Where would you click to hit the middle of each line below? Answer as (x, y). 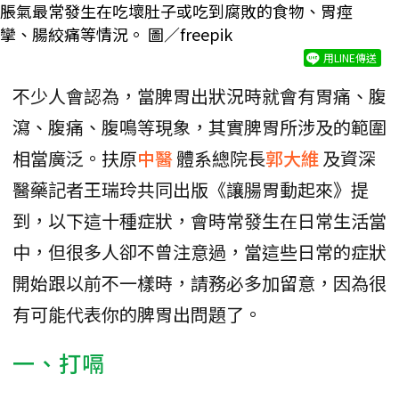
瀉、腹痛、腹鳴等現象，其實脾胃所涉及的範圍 (199, 127)
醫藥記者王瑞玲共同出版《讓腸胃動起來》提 (191, 190)
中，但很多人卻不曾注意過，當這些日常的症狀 (199, 252)
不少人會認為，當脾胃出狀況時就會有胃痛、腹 (199, 96)
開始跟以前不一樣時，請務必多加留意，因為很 (199, 283)
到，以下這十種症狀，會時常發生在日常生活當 (199, 221)
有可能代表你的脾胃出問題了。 (137, 314)
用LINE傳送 (350, 58)
